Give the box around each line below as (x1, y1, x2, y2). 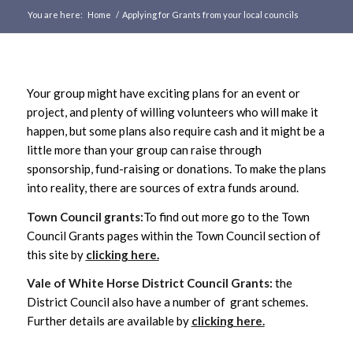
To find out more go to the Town (143, 209, 310, 224)
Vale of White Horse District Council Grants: (26, 276, 273, 291)
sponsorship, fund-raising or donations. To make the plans (26, 161, 326, 176)
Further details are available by (26, 314, 191, 329)
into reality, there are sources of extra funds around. (26, 180, 299, 195)
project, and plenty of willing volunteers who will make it (26, 104, 318, 119)
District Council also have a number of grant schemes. (26, 295, 308, 310)
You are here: (27, 9, 83, 20)
